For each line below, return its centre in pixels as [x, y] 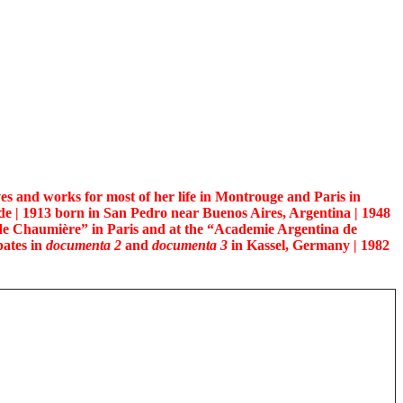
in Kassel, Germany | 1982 [309, 246]
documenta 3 [190, 246]
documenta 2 [84, 246]
